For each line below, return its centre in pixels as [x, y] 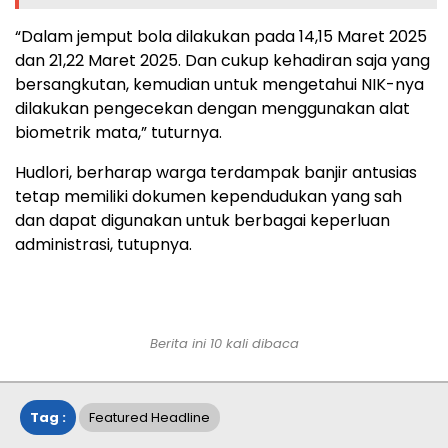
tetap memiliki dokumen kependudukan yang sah [208, 196]
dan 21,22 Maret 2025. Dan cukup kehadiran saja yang [222, 60]
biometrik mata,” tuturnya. [118, 132]
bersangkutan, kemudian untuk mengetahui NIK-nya [219, 84]
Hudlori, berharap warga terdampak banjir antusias [216, 172]
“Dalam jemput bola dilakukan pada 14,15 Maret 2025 [221, 36]
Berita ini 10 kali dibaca [224, 343]
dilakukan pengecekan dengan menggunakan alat [212, 108]
